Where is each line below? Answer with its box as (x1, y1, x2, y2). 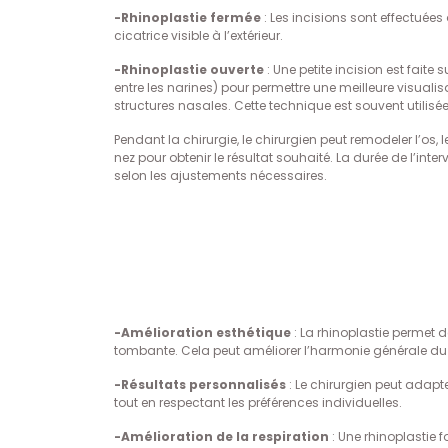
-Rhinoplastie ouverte (114, 61, 264, 78)
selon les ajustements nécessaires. (114, 167, 327, 184)
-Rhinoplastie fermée (114, 9, 261, 26)
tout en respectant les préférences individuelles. (114, 394, 402, 411)
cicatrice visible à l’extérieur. (114, 27, 283, 44)
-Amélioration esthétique (114, 324, 291, 341)
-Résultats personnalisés (114, 376, 286, 393)
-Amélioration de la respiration (114, 428, 329, 445)
